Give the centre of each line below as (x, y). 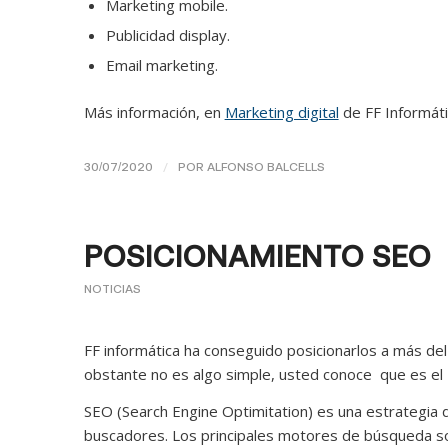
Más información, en (154, 111)
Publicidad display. (167, 34)
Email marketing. (161, 64)
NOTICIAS (112, 288)
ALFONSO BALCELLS (265, 166)
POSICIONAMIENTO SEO (257, 255)
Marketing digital (281, 111)
